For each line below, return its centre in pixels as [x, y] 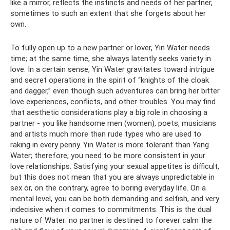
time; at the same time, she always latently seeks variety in [111, 59]
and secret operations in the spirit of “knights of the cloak [110, 80]
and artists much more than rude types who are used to [106, 134]
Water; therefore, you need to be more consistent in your [108, 156]
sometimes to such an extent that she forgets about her [108, 13]
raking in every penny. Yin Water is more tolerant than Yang [110, 145]
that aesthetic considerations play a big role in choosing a [109, 112]
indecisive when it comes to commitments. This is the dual [111, 209]
